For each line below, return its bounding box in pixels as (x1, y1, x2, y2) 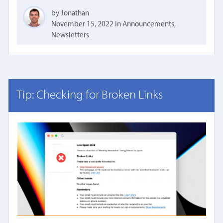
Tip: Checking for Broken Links (16, 89, 163, 102)
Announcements (122, 20, 175, 28)
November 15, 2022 (51, 20, 114, 28)
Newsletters (51, 31, 90, 39)
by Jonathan (51, 9, 90, 17)
